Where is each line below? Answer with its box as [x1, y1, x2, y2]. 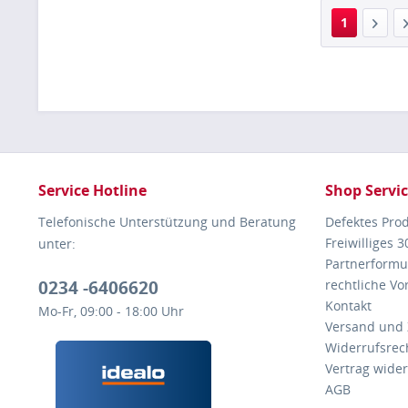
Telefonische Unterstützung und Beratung [38, 213, 296, 231]
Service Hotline [38, 180, 147, 201]
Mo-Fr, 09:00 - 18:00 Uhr [38, 302, 184, 321]
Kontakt [325, 297, 372, 315]
